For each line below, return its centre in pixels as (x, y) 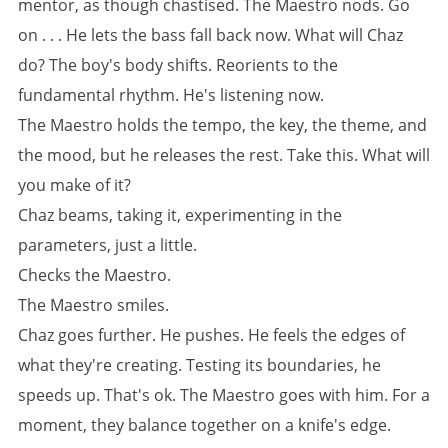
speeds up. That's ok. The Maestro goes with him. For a (224, 395)
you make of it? (74, 185)
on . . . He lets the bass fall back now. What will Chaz (210, 35)
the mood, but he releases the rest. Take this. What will (224, 155)
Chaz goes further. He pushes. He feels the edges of (211, 335)
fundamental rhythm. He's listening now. (171, 95)
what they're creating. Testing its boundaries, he (199, 365)
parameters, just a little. (107, 245)
